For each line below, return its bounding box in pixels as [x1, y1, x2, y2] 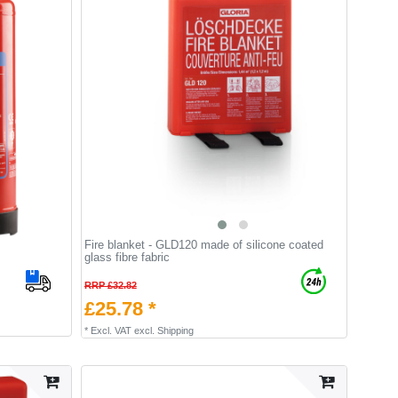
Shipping [156, 324, 194, 336]
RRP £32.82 [84, 279, 137, 291]
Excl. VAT [90, 324, 131, 336]
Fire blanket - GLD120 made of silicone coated [84, 238, 323, 252]
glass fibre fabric [84, 251, 170, 265]
